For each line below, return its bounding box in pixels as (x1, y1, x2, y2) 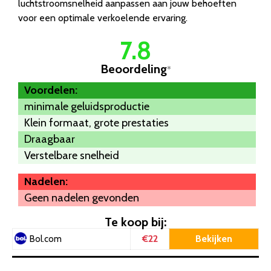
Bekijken (195, 232, 232, 244)
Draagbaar (24, 132, 75, 146)
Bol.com (30, 233, 62, 244)
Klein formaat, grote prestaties (24, 116, 169, 129)
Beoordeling (100, 61, 167, 76)
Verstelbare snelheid (24, 148, 119, 162)
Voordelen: (24, 83, 77, 97)
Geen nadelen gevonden (24, 191, 139, 204)
